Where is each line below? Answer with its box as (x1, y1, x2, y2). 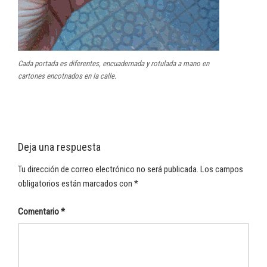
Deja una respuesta (18, 140, 101, 153)
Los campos (200, 164, 243, 175)
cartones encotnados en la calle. (18, 71, 116, 80)
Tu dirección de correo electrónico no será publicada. (18, 164, 198, 175)
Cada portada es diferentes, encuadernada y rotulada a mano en (18, 58, 209, 68)
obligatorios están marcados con (18, 178, 134, 190)
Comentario (18, 206, 61, 217)
